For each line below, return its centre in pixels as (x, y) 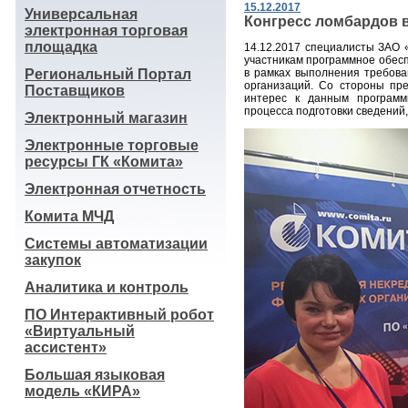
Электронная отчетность (115, 189)
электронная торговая (106, 31)
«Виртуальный (80, 331)
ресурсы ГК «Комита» (104, 162)
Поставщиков (75, 91)
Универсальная (81, 14)
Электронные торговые (112, 145)
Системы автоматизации (116, 244)
